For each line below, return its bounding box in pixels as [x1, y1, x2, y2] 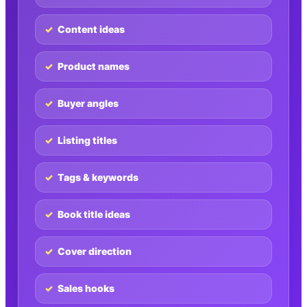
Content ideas [58, 24, 125, 35]
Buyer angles [58, 98, 119, 109]
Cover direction [58, 246, 132, 257]
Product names [58, 61, 130, 72]
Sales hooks [58, 283, 114, 294]
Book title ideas [58, 209, 130, 220]
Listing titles [58, 135, 117, 146]
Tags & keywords [58, 172, 138, 183]
